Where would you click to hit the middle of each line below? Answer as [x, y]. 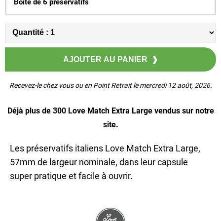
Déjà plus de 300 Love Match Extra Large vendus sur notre [110, 110]
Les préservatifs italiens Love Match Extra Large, [105, 148]
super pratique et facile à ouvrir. [71, 176]
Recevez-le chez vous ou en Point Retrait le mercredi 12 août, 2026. [110, 85]
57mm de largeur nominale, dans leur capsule [99, 162]
